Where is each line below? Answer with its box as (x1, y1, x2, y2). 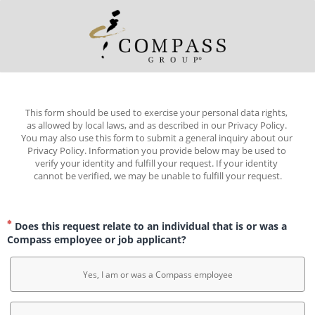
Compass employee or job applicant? (7, 233, 186, 246)
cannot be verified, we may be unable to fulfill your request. (33, 169, 282, 182)
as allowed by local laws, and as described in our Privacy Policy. (26, 119, 287, 131)
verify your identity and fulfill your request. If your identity (35, 157, 278, 169)
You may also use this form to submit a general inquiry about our (21, 131, 292, 144)
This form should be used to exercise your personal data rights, (25, 106, 288, 119)
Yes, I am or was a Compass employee (82, 268, 233, 281)
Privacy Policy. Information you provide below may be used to (27, 144, 286, 157)
